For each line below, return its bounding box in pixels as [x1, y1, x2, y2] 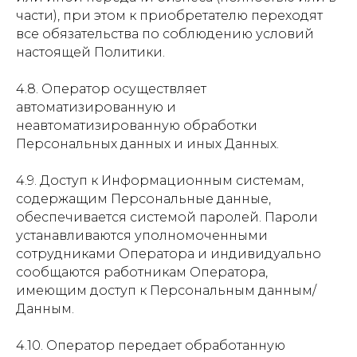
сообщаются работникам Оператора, [16, 265, 268, 280]
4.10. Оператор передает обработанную [16, 338, 285, 353]
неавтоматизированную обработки [16, 118, 257, 133]
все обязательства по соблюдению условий [16, 26, 314, 41]
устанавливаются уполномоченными [16, 228, 268, 243]
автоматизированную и [16, 100, 176, 115]
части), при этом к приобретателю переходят [16, 8, 323, 23]
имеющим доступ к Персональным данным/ [16, 283, 316, 298]
